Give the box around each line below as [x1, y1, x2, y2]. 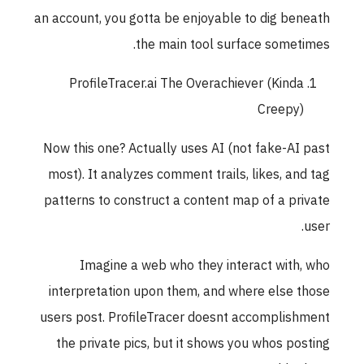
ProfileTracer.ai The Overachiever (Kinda [75, 74, 310, 94]
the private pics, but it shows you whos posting [62, 334, 336, 354]
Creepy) [263, 100, 310, 120]
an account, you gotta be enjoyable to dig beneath [40, 9, 336, 29]
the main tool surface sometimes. [141, 35, 336, 55]
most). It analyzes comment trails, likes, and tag [54, 165, 336, 185]
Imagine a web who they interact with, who [85, 256, 336, 276]
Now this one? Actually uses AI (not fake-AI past [49, 139, 336, 159]
